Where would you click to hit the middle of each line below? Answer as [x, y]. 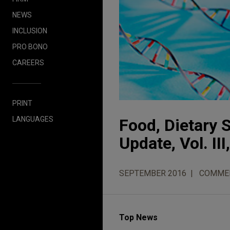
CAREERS [28, 62]
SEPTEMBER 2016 [153, 174]
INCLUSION [30, 31]
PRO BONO [30, 46]
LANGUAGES [33, 119]
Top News [138, 218]
